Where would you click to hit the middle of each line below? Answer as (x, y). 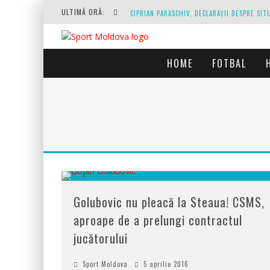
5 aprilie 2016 (166, 264)
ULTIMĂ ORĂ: (84, 12)
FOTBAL (229, 63)
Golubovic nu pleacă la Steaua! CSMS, (169, 202)
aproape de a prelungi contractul (158, 220)
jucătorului (101, 238)
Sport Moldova (105, 264)
